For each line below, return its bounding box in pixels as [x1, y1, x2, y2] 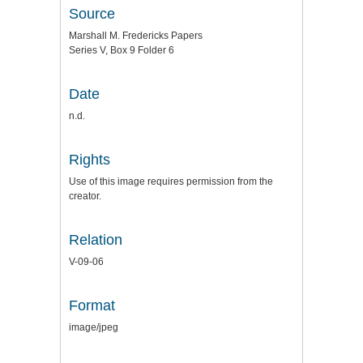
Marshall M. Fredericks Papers [69, 30, 203, 41]
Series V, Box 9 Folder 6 [69, 45, 174, 56]
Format [69, 297, 115, 314]
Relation [69, 232, 122, 248]
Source [69, 6, 115, 22]
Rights [69, 152, 110, 168]
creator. [69, 190, 101, 202]
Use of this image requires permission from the [69, 176, 273, 187]
